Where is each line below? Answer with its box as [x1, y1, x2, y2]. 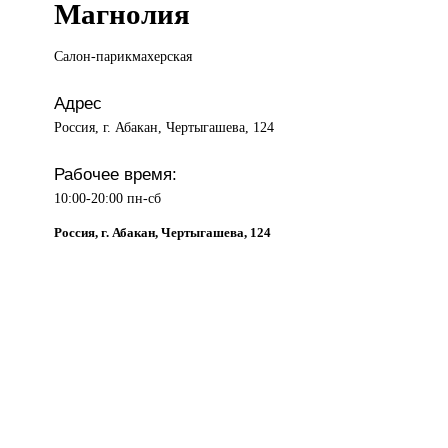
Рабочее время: [54, 164, 178, 185]
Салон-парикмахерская [54, 48, 193, 65]
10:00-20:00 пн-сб [54, 190, 162, 207]
